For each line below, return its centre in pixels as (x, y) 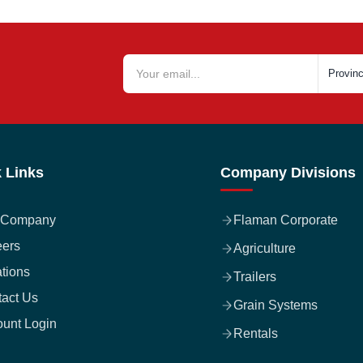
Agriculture (265, 248)
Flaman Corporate (286, 220)
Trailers (255, 277)
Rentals (256, 333)
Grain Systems (275, 305)
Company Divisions (288, 173)
